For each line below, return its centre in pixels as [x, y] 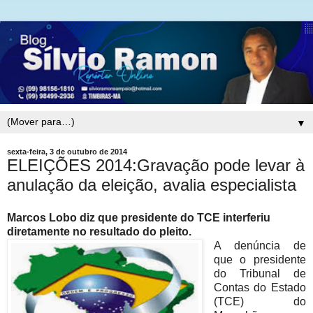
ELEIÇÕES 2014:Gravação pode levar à [156, 165]
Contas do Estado [260, 288]
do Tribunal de [260, 274]
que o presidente [260, 260]
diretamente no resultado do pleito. [99, 232]
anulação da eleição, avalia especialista [152, 184]
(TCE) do [260, 302]
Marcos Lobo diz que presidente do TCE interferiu [139, 218]
